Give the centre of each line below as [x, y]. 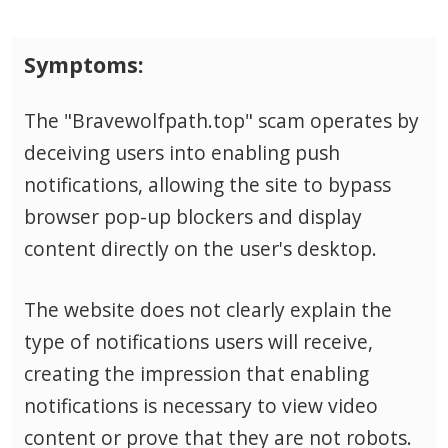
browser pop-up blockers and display [193, 216]
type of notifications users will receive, [198, 341]
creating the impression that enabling [196, 373]
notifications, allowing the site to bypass [207, 184]
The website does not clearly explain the [208, 309]
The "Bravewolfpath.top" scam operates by [221, 120]
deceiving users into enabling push [182, 152]
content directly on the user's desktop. [200, 248]
